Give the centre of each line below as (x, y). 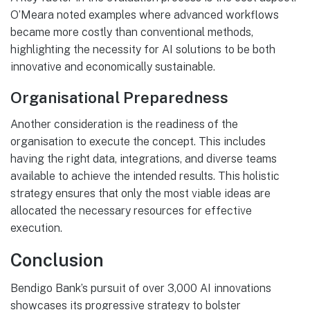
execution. (36, 228)
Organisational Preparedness (119, 98)
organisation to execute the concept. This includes (138, 142)
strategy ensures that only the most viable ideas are (140, 193)
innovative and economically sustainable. (113, 67)
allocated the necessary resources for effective (131, 211)
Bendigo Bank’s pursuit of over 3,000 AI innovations (141, 288)
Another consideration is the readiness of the (124, 124)
